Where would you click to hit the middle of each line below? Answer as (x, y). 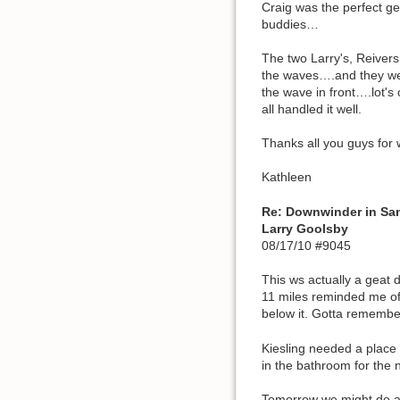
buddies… (290, 24)
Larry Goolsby (305, 228)
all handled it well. (312, 108)
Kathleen (287, 177)
